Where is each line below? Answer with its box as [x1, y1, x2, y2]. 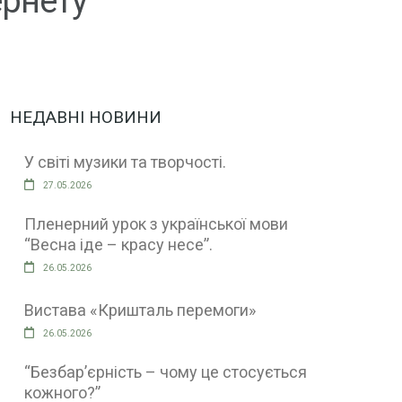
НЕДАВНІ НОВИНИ [10, 107, 162, 128]
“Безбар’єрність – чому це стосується [24, 363, 308, 382]
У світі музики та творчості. [24, 153, 227, 172]
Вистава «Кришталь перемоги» [24, 301, 257, 320]
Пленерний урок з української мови [24, 214, 289, 234]
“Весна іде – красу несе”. [24, 235, 214, 255]
